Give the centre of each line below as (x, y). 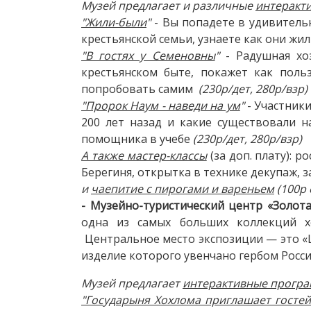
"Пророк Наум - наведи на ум (161, 105)
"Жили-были (114, 22)
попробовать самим (140, 89)
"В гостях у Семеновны (148, 55)
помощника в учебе (137, 138)
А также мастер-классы (144, 155)
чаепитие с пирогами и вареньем (183, 188)
